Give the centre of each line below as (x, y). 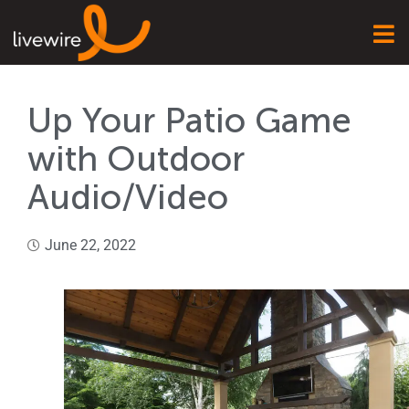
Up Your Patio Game (189, 121)
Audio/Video (128, 198)
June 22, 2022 (90, 246)
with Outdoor (136, 159)
